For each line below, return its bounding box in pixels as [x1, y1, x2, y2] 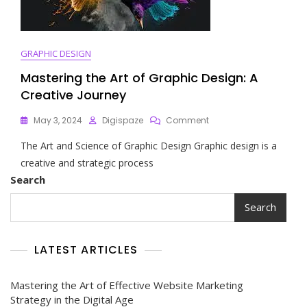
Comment [166, 114, 209, 126]
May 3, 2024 [34, 114, 82, 126]
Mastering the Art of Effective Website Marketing [10, 278, 243, 292]
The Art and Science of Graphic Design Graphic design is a [21, 138, 277, 152]
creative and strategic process [21, 156, 153, 169]
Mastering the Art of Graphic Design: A [21, 69, 258, 86]
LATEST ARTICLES [34, 241, 138, 258]
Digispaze [102, 114, 143, 126]
